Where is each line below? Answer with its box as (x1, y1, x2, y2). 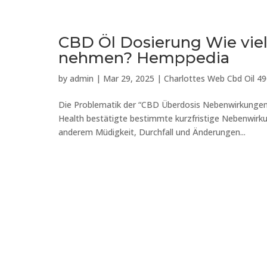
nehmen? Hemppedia (58, 48, 229, 67)
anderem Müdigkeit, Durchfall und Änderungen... (58, 126, 246, 138)
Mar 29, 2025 (103, 73, 154, 84)
